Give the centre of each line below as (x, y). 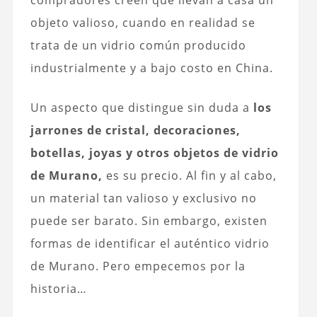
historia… (58, 289)
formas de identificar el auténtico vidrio (150, 244)
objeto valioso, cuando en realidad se (143, 23)
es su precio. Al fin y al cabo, (189, 176)
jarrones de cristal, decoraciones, (135, 131)
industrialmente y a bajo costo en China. (151, 68)
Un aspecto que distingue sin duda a (142, 108)
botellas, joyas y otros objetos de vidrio (154, 153)
